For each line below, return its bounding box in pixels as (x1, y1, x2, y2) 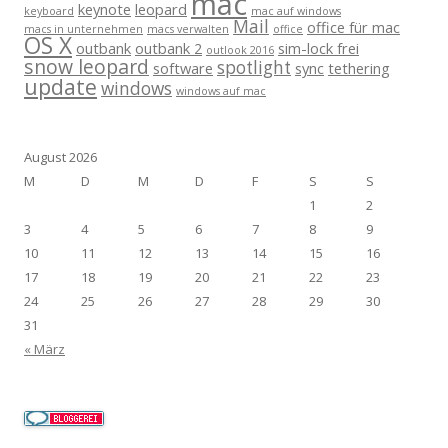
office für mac (307, 17, 400, 37)
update (24, 72, 97, 101)
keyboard (24, 4, 74, 18)
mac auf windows (251, 4, 341, 18)
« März (24, 340, 65, 358)
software (153, 58, 213, 78)
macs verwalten (147, 22, 229, 36)
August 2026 (24, 148, 97, 166)
